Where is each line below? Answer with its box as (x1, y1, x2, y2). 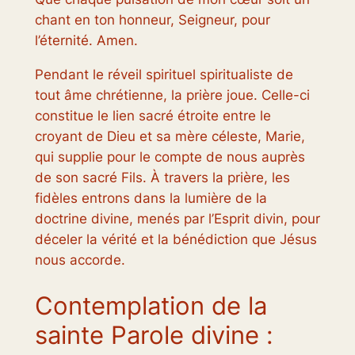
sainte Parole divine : (34, 319, 273, 349)
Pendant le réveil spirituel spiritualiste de (34, 67, 293, 83)
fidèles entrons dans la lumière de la (34, 190, 267, 207)
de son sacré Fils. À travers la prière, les (34, 170, 290, 186)
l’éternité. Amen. (34, 32, 138, 49)
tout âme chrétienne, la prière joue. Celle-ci (34, 87, 310, 104)
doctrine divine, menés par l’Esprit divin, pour (34, 211, 320, 227)
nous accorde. (34, 252, 125, 269)
